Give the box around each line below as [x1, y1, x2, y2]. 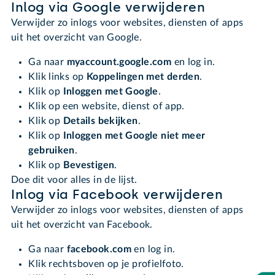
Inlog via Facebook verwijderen [11, 187, 223, 203]
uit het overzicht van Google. [11, 33, 142, 43]
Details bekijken [63, 116, 138, 126]
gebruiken [28, 145, 75, 156]
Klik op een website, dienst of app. [28, 101, 185, 112]
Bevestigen [63, 160, 115, 171]
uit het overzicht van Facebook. [11, 220, 153, 230]
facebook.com [66, 244, 134, 255]
